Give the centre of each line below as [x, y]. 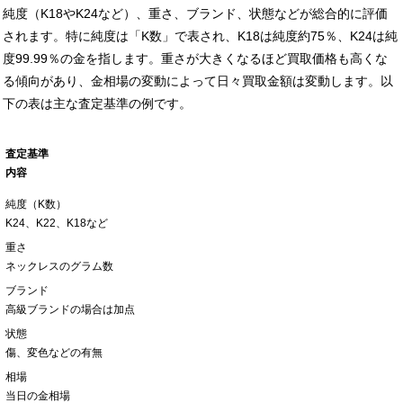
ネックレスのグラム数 [59, 266]
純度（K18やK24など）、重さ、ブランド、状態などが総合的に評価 [195, 13]
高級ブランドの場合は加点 [70, 309]
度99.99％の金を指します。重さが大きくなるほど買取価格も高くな [195, 58]
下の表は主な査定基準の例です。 [97, 103]
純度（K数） [36, 204]
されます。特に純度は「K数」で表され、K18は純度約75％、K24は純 [200, 36]
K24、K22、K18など [57, 223]
